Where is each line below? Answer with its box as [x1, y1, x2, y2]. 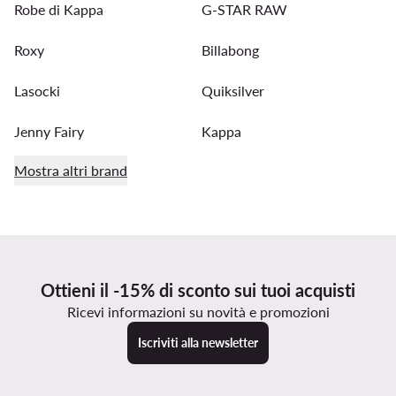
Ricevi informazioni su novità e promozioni [66, 303, 330, 320]
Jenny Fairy [14, 123, 84, 140]
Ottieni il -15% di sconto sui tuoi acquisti [41, 279, 355, 301]
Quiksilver [202, 82, 264, 99]
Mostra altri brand [14, 162, 127, 179]
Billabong [202, 42, 259, 58]
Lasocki [14, 82, 60, 99]
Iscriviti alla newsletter [138, 335, 258, 350]
